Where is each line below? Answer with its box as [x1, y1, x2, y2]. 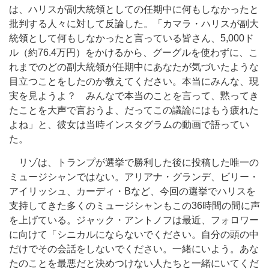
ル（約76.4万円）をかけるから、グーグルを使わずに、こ [9, 47, 258, 58]
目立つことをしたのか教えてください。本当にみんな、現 [9, 76, 259, 86]
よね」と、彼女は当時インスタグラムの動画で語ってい [9, 119, 249, 130]
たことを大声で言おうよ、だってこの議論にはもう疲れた [9, 105, 259, 115]
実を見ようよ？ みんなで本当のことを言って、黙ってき [9, 91, 259, 101]
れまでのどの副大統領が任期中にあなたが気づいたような [9, 62, 259, 72]
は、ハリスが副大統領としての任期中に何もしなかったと [9, 4, 259, 14]
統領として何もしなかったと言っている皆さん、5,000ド [9, 33, 254, 43]
